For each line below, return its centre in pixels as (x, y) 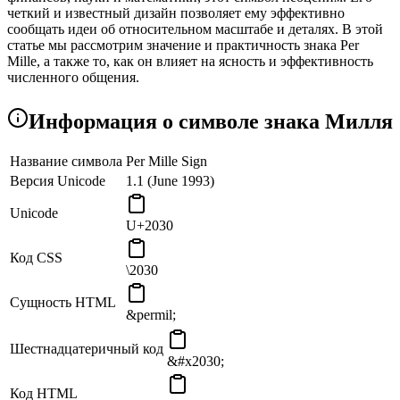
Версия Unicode (58, 181)
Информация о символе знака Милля (211, 121)
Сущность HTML (63, 303)
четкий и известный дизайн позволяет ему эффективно (176, 12)
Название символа (66, 162)
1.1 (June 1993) (170, 181)
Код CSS (36, 258)
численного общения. (73, 77)
